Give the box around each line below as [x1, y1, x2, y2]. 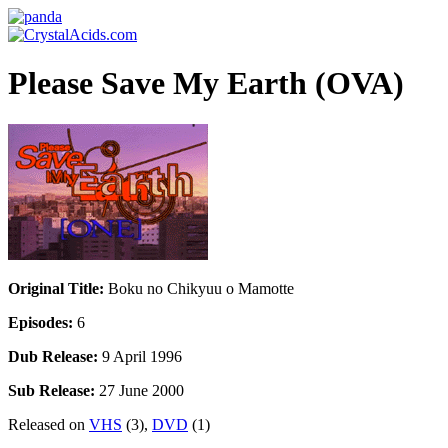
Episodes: [8, 313, 73, 331]
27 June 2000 [95, 381, 184, 399]
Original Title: [8, 279, 104, 297]
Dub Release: [8, 347, 98, 365]
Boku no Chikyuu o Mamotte [104, 279, 294, 297]
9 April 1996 [98, 347, 182, 365]
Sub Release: [8, 381, 95, 399]
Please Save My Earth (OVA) [8, 65, 404, 102]
